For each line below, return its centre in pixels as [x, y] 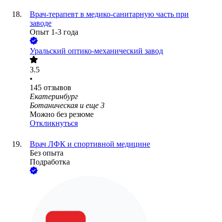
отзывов [57, 88]
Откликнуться [54, 123]
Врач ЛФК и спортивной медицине [90, 144]
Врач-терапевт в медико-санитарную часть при [109, 14]
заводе [41, 23]
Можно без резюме [62, 114]
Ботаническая [54, 106]
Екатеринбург [54, 97]
